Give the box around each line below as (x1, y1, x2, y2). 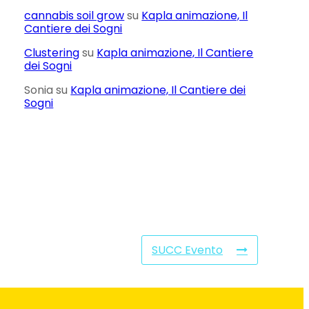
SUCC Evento (152, 242, 223, 258)
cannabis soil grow (24, 7, 125, 23)
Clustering (24, 44, 80, 61)
